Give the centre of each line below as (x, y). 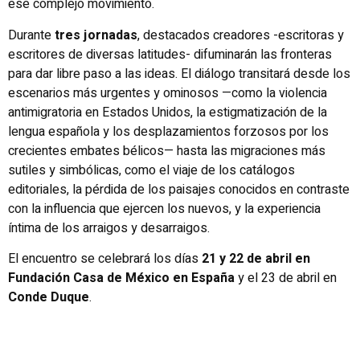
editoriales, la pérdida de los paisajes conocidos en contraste (179, 189)
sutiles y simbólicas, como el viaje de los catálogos (151, 170)
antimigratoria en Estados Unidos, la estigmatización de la (168, 112)
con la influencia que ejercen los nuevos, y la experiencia (164, 209)
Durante (30, 35)
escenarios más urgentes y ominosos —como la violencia (168, 93)
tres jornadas (94, 35)
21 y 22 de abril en (254, 259)
